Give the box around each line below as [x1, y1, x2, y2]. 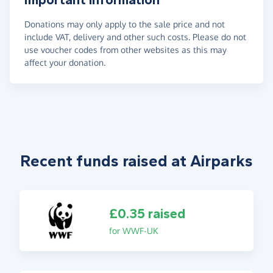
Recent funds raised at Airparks [20, 151, 253, 171]
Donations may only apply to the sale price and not [24, 18, 225, 29]
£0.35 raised [108, 205, 185, 222]
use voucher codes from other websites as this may [24, 44, 227, 55]
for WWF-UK [108, 225, 158, 236]
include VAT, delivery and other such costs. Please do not [24, 31, 246, 42]
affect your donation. [24, 57, 105, 68]
